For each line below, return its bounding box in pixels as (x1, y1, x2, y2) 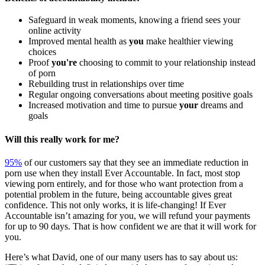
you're (51, 57, 77, 68)
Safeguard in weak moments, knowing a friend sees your (28, 15, 240, 25)
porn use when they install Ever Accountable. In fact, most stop (5, 167, 240, 178)
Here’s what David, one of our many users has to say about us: (5, 251, 238, 262)
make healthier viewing (144, 36, 233, 47)
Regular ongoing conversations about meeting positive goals (28, 89, 253, 100)
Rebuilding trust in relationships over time (28, 79, 184, 89)
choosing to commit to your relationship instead (77, 57, 256, 68)
